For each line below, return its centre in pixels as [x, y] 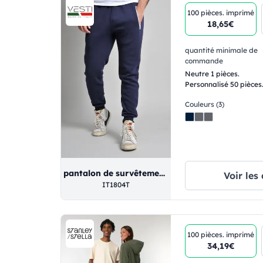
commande [204, 61]
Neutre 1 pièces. [213, 74]
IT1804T [116, 185]
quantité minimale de [222, 50]
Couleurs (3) [205, 104]
